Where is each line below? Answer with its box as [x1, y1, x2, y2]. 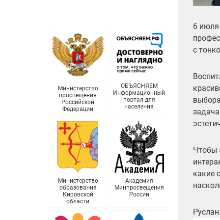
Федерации [62, 106, 94, 113]
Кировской [62, 191, 93, 198]
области [66, 198, 90, 205]
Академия [125, 177, 153, 185]
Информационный [113, 89, 165, 97]
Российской [61, 99, 95, 106]
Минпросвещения [114, 184, 164, 192]
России [129, 191, 149, 198]
